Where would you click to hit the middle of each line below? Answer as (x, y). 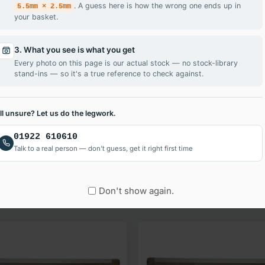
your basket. (36, 17)
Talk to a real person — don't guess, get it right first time (103, 148)
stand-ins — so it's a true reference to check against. (109, 73)
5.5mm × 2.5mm (44, 6)
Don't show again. (136, 190)
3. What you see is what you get (75, 49)
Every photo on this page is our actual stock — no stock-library (126, 63)
